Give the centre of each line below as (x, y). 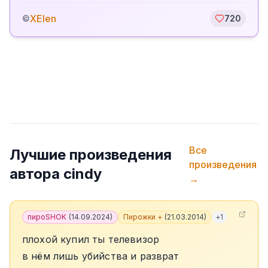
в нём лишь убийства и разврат (101, 256)
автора (36, 174)
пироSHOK (47, 217)
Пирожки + (143, 217)
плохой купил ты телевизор (91, 239)
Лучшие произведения (91, 155)
